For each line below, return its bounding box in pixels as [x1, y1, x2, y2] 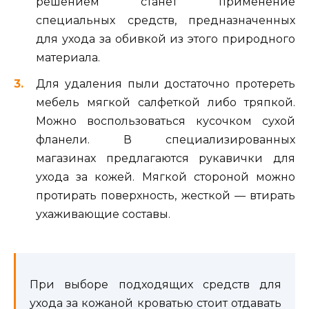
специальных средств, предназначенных [36, 13, 295, 27]
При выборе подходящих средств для [30, 278, 281, 292]
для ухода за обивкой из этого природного [36, 32, 295, 46]
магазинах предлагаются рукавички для [36, 151, 295, 165]
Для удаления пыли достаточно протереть [36, 77, 295, 90]
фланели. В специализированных [36, 132, 295, 146]
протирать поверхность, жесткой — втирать [36, 188, 295, 202]
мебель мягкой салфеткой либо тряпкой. [36, 95, 295, 109]
